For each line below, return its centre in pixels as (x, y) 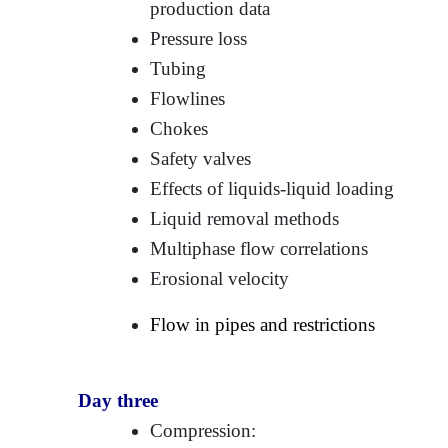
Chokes (179, 128)
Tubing (178, 68)
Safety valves (201, 158)
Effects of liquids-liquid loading (272, 188)
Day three (118, 400)
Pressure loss (199, 38)
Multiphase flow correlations (259, 248)
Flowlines (188, 98)
